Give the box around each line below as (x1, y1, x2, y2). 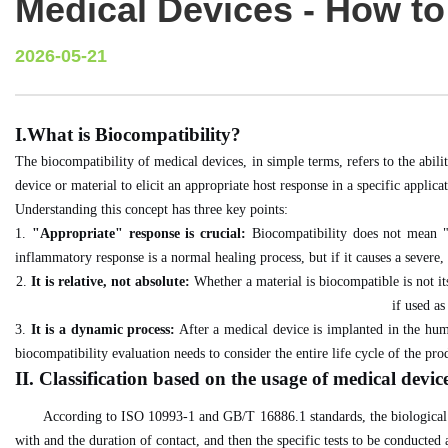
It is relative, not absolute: (31, 274, 190, 289)
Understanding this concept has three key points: (15, 202, 288, 217)
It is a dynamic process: (30, 322, 176, 337)
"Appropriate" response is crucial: (31, 226, 247, 241)
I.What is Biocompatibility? (15, 124, 241, 145)
